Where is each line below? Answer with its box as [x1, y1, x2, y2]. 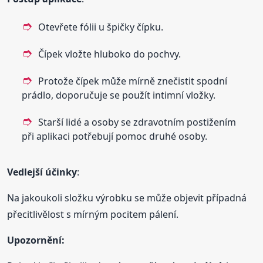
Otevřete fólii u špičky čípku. [38, 20, 164, 33]
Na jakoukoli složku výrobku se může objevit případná [7, 191, 247, 204]
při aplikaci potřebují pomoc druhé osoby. [22, 129, 208, 143]
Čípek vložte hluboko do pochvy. [38, 47, 181, 60]
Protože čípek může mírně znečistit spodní [38, 74, 228, 87]
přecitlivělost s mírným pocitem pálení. [7, 207, 179, 221]
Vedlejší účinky [7, 165, 77, 178]
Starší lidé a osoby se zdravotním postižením [38, 115, 237, 129]
